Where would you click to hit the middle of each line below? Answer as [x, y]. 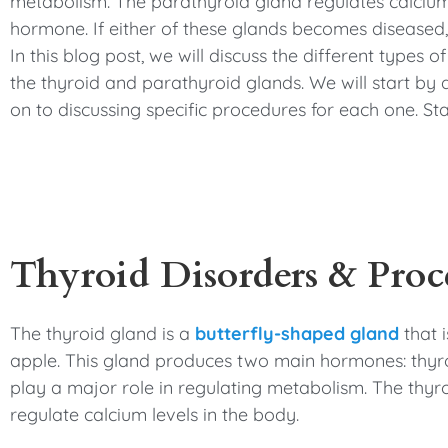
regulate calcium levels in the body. [154, 414]
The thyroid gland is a [102, 333]
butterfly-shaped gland [297, 333]
